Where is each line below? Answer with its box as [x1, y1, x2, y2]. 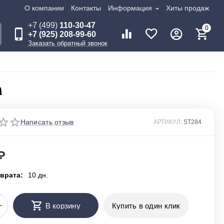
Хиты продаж [165, 4, 209, 12]
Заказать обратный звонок [27, 39, 107, 47]
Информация [107, 4, 154, 12]
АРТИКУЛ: [153, 118, 182, 125]
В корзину [45, 201, 81, 210]
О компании [24, 4, 64, 12]
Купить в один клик [111, 201, 180, 210]
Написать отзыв [20, 118, 74, 126]
